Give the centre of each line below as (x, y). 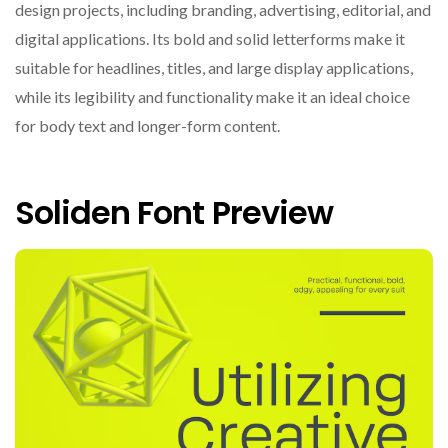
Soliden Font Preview (174, 212)
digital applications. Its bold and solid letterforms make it (210, 39)
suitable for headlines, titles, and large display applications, (214, 68)
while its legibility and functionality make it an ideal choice (212, 97)
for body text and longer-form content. (147, 126)
